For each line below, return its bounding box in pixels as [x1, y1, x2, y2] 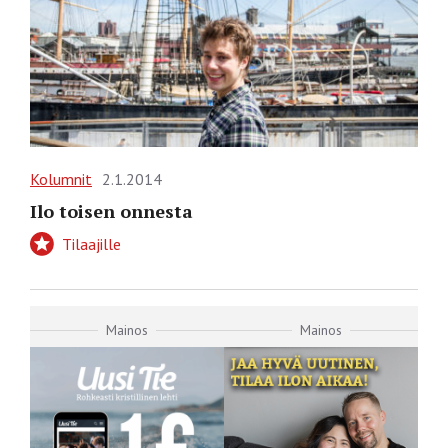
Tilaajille [58, 233, 121, 254]
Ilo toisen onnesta [30, 198, 193, 223]
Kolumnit [30, 168, 92, 189]
